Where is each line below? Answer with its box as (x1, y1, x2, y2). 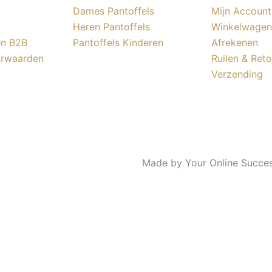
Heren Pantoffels (73, 21, 150, 33)
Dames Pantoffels (73, 5, 154, 18)
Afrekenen (211, 36, 258, 49)
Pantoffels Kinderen (73, 36, 163, 49)
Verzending (211, 68, 263, 81)
